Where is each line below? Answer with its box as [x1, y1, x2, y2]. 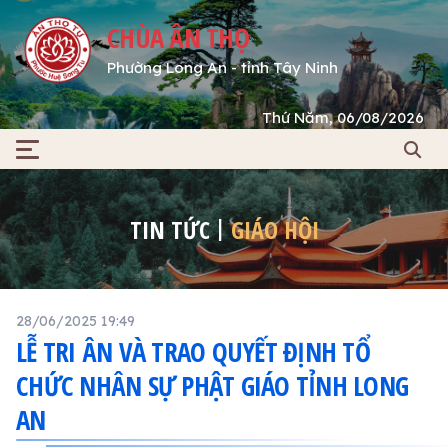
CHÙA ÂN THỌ [107, 18, 249, 56]
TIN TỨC [129, 212, 210, 246]
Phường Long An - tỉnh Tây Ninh [107, 57, 339, 77]
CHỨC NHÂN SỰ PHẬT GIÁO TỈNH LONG [16, 367, 408, 405]
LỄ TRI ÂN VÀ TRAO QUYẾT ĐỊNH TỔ [16, 333, 370, 371]
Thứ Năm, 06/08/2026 [262, 108, 424, 128]
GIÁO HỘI [230, 212, 319, 246]
